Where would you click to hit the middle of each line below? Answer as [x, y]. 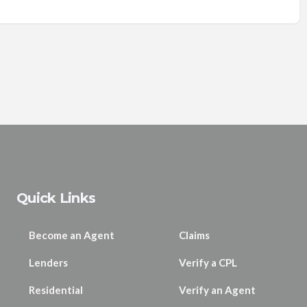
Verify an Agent [217, 290]
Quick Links [56, 198]
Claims [194, 235]
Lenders [48, 262]
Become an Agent [72, 235]
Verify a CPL [208, 262]
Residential [56, 290]
